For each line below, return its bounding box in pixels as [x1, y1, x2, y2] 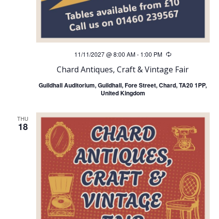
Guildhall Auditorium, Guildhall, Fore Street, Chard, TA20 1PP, [39, 81, 207, 90]
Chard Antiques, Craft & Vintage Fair [57, 64, 189, 75]
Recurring [171, 50, 197, 59]
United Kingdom [100, 88, 145, 98]
